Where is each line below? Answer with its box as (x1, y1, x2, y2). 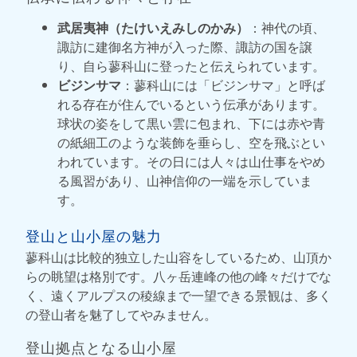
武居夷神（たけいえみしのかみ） (57, 18, 249, 37)
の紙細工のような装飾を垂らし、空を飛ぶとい (57, 132, 325, 151)
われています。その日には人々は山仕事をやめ (57, 151, 325, 171)
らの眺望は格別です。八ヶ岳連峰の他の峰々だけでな (25, 266, 331, 285)
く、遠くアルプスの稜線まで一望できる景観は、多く (25, 285, 331, 304)
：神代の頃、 (249, 18, 325, 37)
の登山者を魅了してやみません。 (25, 304, 217, 324)
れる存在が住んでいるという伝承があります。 (57, 94, 325, 113)
